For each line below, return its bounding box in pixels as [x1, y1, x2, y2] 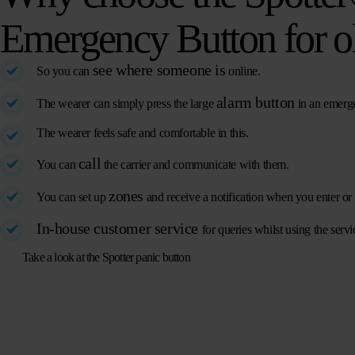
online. [225, 64, 261, 78]
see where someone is [92, 61, 226, 79]
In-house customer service [36, 219, 202, 238]
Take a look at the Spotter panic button [22, 250, 190, 265]
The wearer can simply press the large [36, 97, 216, 111]
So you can [36, 64, 93, 78]
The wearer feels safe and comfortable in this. [36, 126, 249, 140]
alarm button [216, 94, 296, 112]
